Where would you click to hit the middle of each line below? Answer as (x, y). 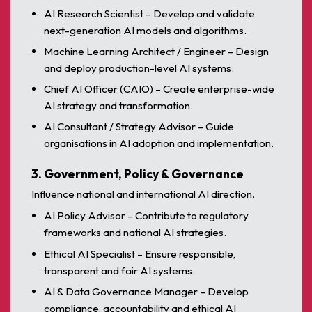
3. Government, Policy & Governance (138, 173)
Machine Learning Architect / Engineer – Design (157, 51)
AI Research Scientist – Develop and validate (150, 13)
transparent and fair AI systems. (120, 270)
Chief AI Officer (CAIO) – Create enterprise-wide (159, 88)
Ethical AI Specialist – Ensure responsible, (140, 253)
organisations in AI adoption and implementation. (159, 143)
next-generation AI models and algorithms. (146, 30)
